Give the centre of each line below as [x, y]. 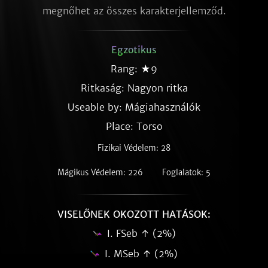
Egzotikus [134, 50]
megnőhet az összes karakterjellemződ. [134, 11]
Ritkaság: [104, 88]
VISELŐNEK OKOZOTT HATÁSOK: [134, 214]
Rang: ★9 [134, 69]
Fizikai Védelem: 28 [134, 148]
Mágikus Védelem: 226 [100, 173]
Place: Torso [134, 126]
